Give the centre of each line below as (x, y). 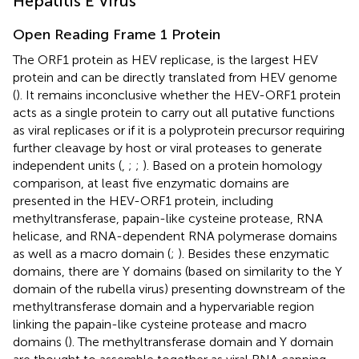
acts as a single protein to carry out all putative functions (174, 112)
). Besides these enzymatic (254, 253)
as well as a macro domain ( (92, 253)
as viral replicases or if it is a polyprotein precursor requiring (179, 130)
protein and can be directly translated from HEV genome (175, 77)
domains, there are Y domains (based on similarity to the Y (177, 271)
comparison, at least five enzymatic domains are (151, 183)
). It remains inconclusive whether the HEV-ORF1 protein (178, 95)
